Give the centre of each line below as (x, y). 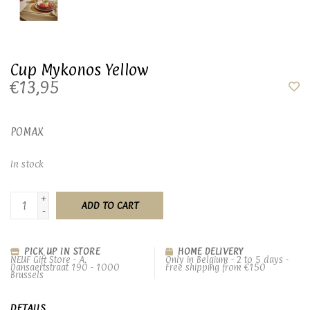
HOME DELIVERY (209, 251)
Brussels (27, 275)
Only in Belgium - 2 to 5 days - (227, 259)
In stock (27, 164)
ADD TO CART (110, 205)
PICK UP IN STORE (60, 251)
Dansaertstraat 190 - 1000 (65, 267)
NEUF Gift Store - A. (48, 259)
